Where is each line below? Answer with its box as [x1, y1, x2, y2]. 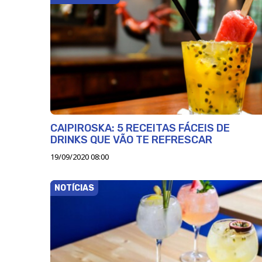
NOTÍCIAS [54, 183, 94, 194]
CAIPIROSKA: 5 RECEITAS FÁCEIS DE [50, 122, 230, 135]
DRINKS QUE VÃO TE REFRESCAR [50, 133, 212, 147]
